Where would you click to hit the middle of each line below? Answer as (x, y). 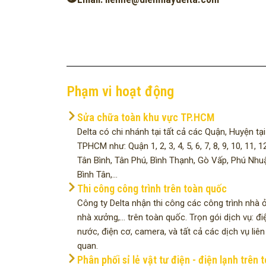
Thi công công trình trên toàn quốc (152, 189)
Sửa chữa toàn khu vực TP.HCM (146, 118)
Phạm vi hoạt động (120, 91)
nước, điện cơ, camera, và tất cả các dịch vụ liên (171, 232)
